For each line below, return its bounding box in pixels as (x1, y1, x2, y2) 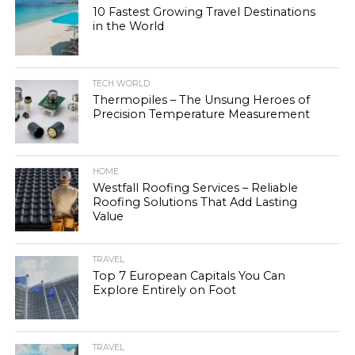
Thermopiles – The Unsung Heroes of (93, 93, 311, 108)
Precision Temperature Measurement (93, 107, 311, 122)
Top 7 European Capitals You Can (93, 269, 286, 284)
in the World (93, 19, 165, 34)
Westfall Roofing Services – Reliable (93, 181, 299, 196)
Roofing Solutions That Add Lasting (93, 195, 298, 210)
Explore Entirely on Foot (93, 283, 237, 298)
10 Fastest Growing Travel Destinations (93, 5, 316, 20)
